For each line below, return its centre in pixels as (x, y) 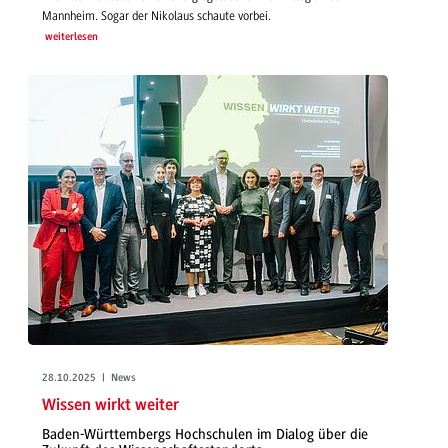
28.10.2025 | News (89, 379)
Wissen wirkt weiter (110, 405)
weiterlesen (71, 38)
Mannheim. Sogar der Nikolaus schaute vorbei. (156, 16)
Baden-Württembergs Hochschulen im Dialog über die (205, 435)
